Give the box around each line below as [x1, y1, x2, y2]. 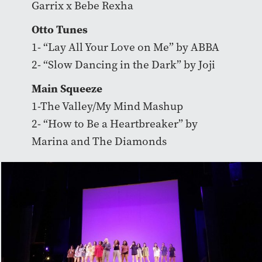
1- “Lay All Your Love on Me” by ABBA [31, 39, 219, 54]
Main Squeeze [31, 80, 102, 96]
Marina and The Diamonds [31, 133, 167, 149]
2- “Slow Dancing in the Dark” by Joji [31, 57, 215, 72]
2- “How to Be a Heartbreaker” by [31, 116, 198, 131]
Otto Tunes [31, 21, 88, 37]
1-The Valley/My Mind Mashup [31, 98, 183, 113]
